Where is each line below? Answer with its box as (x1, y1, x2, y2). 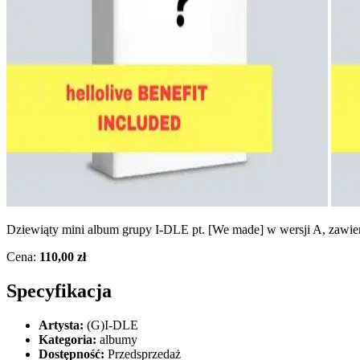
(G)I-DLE (84, 317, 138, 332)
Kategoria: (39, 332, 96, 346)
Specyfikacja (6, 280, 112, 301)
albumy (96, 332, 137, 346)
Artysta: (39, 317, 84, 332)
